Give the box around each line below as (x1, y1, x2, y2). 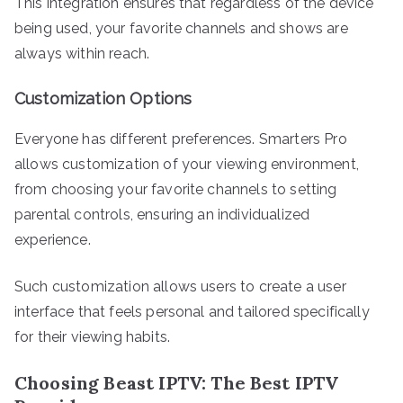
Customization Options (14, 88, 193, 108)
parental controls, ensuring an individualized (14, 205, 310, 223)
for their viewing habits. (14, 327, 171, 345)
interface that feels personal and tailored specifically (14, 302, 370, 320)
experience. (14, 230, 91, 248)
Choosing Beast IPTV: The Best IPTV (14, 371, 339, 394)
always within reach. (14, 44, 150, 62)
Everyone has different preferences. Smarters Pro (14, 130, 347, 148)
